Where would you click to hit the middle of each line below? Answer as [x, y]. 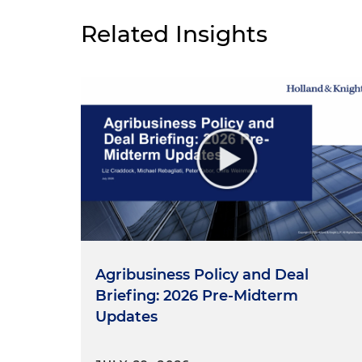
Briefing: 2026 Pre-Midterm [197, 295]
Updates [126, 316]
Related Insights [174, 34]
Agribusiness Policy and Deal [202, 274]
